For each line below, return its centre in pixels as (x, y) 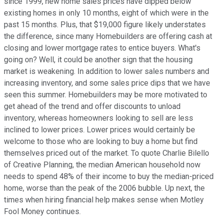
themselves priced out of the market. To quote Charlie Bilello (107, 153)
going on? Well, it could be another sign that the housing (98, 59)
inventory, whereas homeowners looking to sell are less (99, 118)
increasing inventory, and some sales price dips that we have (107, 83)
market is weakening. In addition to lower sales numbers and (107, 71)
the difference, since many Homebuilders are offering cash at (108, 36)
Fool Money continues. (42, 211)
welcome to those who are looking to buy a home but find (101, 141)
